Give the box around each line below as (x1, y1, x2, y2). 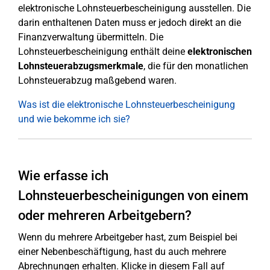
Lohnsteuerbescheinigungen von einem (18, 188, 248, 203)
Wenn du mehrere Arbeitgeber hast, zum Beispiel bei (18, 231, 237, 243)
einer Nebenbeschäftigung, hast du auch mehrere (18, 246, 226, 257)
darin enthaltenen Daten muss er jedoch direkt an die (18, 17, 241, 28)
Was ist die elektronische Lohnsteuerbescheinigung (18, 99, 235, 110)
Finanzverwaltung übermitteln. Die (18, 31, 163, 43)
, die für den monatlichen (143, 60, 248, 72)
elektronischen (185, 46, 252, 57)
